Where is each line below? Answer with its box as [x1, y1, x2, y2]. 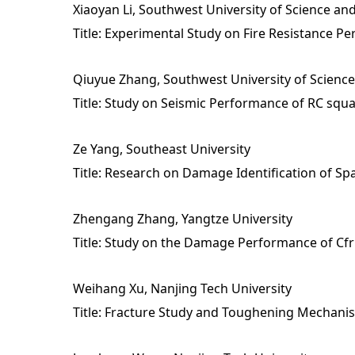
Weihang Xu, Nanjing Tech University [73, 279, 292, 297]
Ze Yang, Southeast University [73, 139, 250, 158]
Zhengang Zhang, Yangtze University [73, 209, 292, 227]
